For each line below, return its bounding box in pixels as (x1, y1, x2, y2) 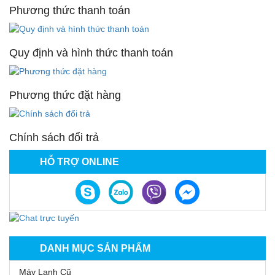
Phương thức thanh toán (9, 4, 130, 17)
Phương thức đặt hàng (9, 88, 121, 101)
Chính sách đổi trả (9, 131, 99, 144)
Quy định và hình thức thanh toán (9, 46, 173, 59)
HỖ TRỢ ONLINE (40, 156, 119, 167)
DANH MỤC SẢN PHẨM (40, 242, 150, 254)
